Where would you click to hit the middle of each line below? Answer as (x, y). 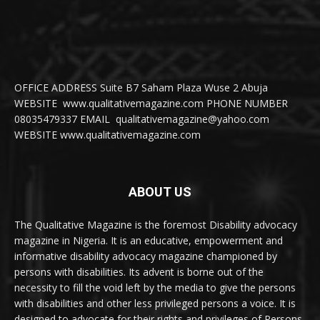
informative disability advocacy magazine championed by (146, 256)
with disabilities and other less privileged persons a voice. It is (155, 304)
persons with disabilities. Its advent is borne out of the (139, 272)
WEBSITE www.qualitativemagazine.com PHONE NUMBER (152, 104)
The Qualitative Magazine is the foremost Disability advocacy (156, 225)
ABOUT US (160, 192)
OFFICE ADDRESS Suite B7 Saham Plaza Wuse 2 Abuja (141, 88)
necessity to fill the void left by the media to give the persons (155, 288)
